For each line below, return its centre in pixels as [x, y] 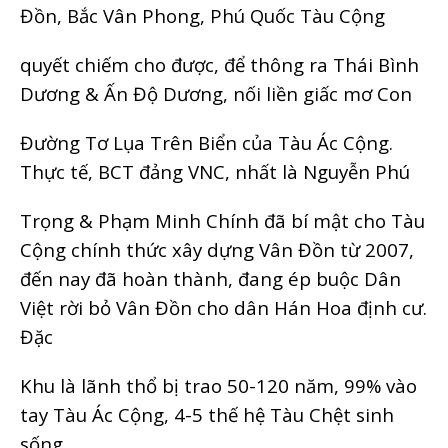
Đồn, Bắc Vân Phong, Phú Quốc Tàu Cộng [202, 15]
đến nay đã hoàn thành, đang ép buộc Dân [210, 278]
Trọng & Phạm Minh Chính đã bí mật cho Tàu [222, 220]
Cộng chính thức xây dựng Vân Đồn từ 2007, [217, 249]
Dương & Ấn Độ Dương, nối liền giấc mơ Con [216, 93]
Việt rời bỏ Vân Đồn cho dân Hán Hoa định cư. [223, 307]
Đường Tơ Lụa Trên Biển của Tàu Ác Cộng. [206, 142]
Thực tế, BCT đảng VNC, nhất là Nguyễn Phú [215, 171]
